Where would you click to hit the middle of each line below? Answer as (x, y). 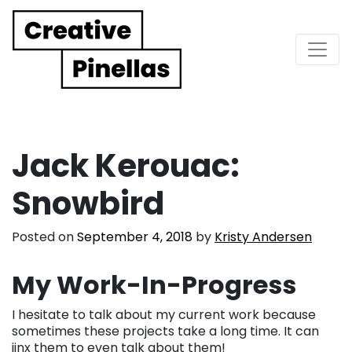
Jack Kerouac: (126, 165)
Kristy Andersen (263, 236)
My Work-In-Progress (154, 284)
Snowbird (88, 203)
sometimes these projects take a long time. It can (165, 331)
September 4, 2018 (135, 236)
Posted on (44, 236)
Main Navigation (119, 63)
